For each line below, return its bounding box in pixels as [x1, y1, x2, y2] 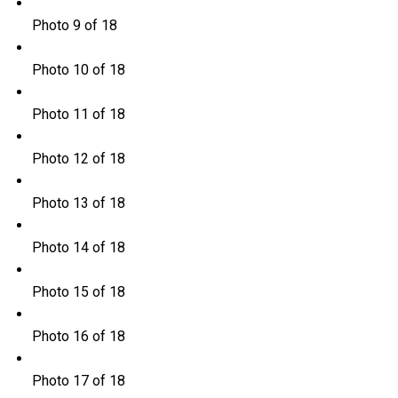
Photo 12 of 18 [31, 150, 125, 168]
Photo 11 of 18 [31, 106, 125, 123]
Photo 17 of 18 [31, 372, 125, 390]
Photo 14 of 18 [31, 239, 125, 257]
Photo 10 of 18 [31, 61, 125, 79]
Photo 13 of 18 [31, 195, 125, 212]
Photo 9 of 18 [31, 17, 117, 35]
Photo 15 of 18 [31, 283, 125, 301]
